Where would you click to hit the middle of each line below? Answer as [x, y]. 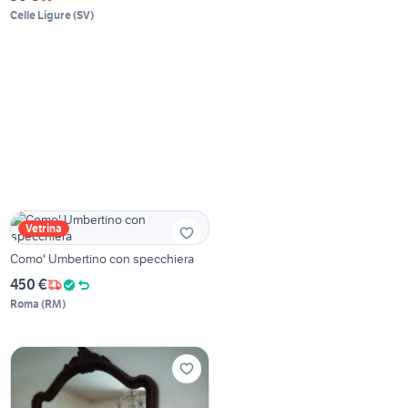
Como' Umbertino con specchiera [102, 259]
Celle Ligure [41, 15]
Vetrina [44, 229]
